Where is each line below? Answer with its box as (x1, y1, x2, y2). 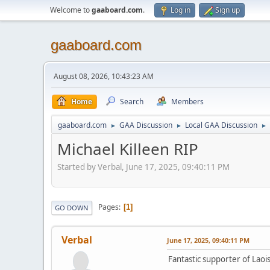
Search (120, 96, 143, 107)
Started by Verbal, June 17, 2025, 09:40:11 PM (57, 161, 230, 172)
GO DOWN (55, 202, 89, 212)
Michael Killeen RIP (57, 138, 198, 160)
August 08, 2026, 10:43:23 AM (54, 71, 154, 81)
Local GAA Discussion (185, 120, 257, 130)
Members (171, 96, 204, 107)
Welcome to (50, 5, 92, 15)
